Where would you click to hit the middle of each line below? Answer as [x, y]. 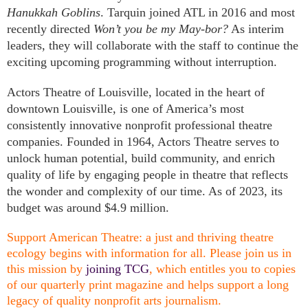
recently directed [50, 29]
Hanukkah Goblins [54, 12]
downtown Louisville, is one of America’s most [125, 108]
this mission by [46, 268]
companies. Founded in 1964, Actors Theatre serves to [143, 141]
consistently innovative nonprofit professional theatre [140, 125]
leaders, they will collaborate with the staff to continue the [153, 45]
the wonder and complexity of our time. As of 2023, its [145, 191]
